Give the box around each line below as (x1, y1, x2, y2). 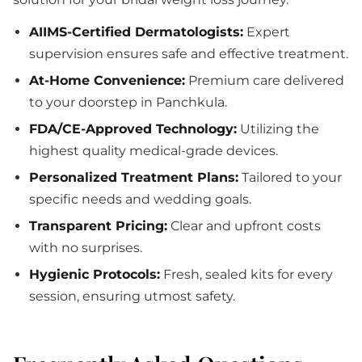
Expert (243, 24, 290, 40)
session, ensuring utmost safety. (29, 288, 235, 304)
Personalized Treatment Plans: (29, 170, 238, 185)
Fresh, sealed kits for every (160, 267, 333, 282)
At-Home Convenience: (29, 73, 185, 88)
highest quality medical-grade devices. (29, 143, 278, 158)
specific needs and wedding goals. (29, 192, 251, 207)
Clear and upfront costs (167, 218, 321, 234)
